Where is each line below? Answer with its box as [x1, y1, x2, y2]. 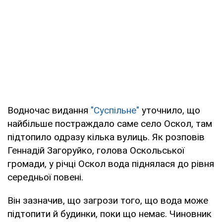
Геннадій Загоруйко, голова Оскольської [7, 145, 184, 156]
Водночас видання [7, 105, 91, 116]
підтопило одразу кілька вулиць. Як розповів [7, 131, 205, 143]
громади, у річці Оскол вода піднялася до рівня [7, 158, 214, 169]
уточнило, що [139, 105, 200, 116]
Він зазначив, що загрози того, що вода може [7, 195, 208, 206]
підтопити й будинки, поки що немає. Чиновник [7, 208, 212, 220]
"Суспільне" [91, 105, 139, 116]
